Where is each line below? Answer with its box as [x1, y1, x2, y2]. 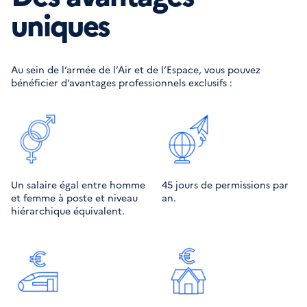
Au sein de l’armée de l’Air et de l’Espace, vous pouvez [11, 62, 260, 76]
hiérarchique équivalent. [11, 204, 125, 217]
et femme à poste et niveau [11, 191, 138, 204]
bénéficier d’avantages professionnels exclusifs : [11, 75, 232, 89]
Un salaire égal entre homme [11, 177, 145, 191]
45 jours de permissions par [162, 177, 288, 191]
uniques [11, 3, 110, 44]
